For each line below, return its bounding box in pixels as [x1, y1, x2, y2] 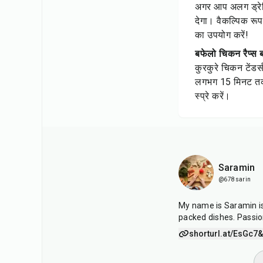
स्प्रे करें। [195, 90, 231, 102]
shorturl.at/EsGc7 [188, 229, 258, 238]
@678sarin [218, 176, 251, 183]
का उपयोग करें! [195, 29, 248, 41]
